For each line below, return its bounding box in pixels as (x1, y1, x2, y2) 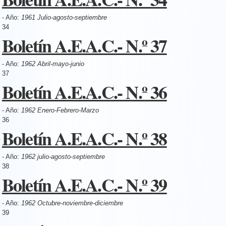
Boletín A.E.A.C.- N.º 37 (2, 32, 167, 59)
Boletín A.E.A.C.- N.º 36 (2, 78, 167, 105)
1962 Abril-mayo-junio (21, 60, 84, 68)
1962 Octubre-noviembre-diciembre (21, 199, 123, 207)
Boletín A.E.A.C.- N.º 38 (2, 125, 167, 151)
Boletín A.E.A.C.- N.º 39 (2, 171, 167, 198)
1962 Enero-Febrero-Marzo (21, 106, 99, 114)
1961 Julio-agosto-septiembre (21, 13, 107, 21)
